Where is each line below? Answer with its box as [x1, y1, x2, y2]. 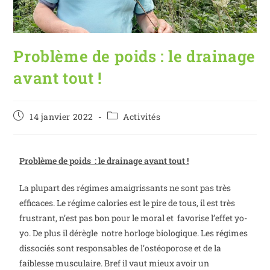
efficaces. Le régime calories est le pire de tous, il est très [19, 197, 236, 209]
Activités [123, 111, 161, 123]
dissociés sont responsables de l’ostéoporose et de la [19, 242, 222, 254]
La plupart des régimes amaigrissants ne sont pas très [19, 182, 231, 194]
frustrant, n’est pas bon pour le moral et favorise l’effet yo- [19, 212, 248, 224]
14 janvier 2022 [30, 111, 94, 123]
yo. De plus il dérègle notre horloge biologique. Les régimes [19, 227, 248, 239]
